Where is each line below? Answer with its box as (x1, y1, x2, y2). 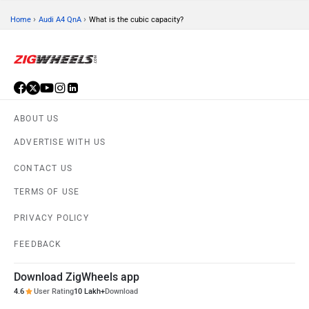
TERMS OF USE (14, 186, 80, 197)
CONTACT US (14, 163, 72, 173)
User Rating (34, 286, 74, 296)
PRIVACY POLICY (14, 212, 89, 223)
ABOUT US (14, 113, 59, 123)
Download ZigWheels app (14, 270, 139, 283)
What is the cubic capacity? (89, 14, 183, 24)
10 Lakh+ (74, 286, 105, 296)
